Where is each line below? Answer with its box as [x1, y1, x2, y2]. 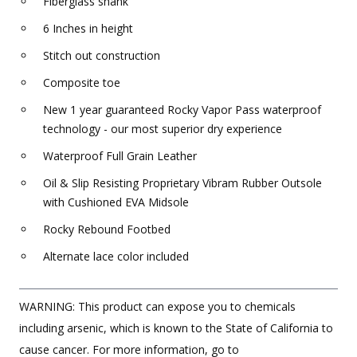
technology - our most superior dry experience [43, 121, 282, 137]
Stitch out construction [43, 48, 160, 64]
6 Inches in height [43, 21, 133, 37]
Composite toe [43, 75, 120, 91]
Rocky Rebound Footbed [43, 222, 171, 237]
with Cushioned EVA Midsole [43, 194, 189, 210]
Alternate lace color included [43, 249, 189, 265]
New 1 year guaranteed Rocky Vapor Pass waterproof [43, 102, 321, 118]
